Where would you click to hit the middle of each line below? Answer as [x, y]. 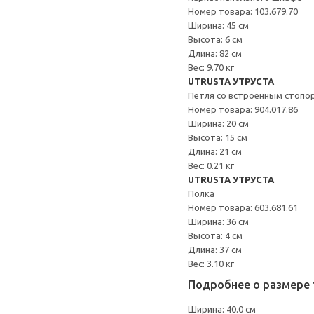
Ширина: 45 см [218, 25]
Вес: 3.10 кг [211, 264]
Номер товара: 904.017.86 [243, 109]
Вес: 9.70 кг [211, 67]
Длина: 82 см [215, 53]
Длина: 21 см [215, 151]
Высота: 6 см [215, 39]
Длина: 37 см [215, 250]
